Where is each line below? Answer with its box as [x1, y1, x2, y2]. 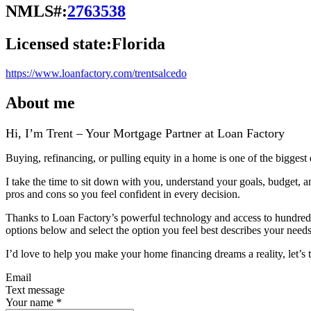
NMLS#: [6, 1, 67, 20]
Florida [112, 34, 165, 53]
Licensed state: [6, 34, 112, 53]
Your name [6, 296, 53, 308]
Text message [6, 283, 65, 296]
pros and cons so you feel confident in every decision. [6, 187, 240, 200]
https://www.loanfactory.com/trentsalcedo [6, 67, 187, 79]
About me [6, 93, 75, 112]
